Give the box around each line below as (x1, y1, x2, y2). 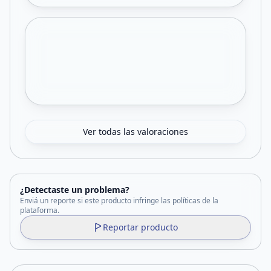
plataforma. (20, 205, 59, 215)
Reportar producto (103, 221, 178, 233)
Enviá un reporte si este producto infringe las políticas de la (20, 195, 218, 206)
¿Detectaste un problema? (20, 184, 129, 195)
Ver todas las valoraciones (83, 126, 188, 137)
